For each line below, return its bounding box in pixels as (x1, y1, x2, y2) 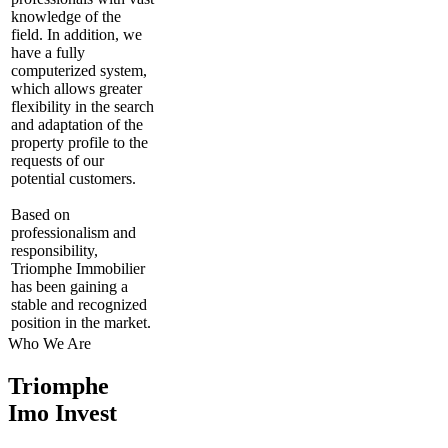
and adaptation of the (11, 115, 143, 133)
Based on (11, 205, 70, 223)
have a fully (11, 43, 85, 61)
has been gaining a (11, 277, 128, 295)
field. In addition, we (11, 25, 142, 43)
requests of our (11, 151, 104, 169)
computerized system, (11, 61, 147, 79)
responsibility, (11, 241, 98, 259)
